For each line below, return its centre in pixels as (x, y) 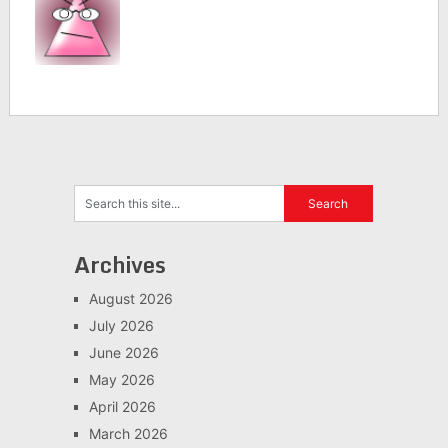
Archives (119, 264)
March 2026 (128, 433)
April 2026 (122, 406)
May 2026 (121, 379)
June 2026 (123, 352)
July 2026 (121, 325)
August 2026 (130, 298)
